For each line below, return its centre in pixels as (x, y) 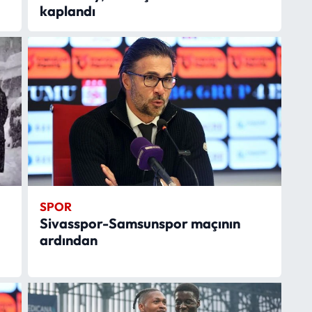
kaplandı (67, 10)
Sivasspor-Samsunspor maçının (140, 223)
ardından (68, 240)
